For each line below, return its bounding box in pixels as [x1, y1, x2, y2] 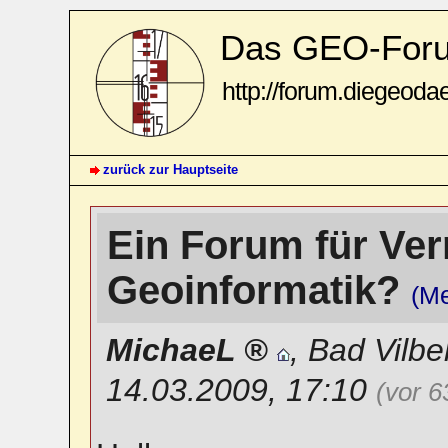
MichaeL [105, 331, 235, 368]
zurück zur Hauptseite [102, 162, 238, 177]
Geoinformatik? [106, 267, 411, 312]
